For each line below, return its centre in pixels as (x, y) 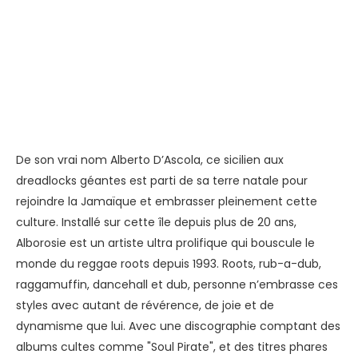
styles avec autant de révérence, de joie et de (145, 305)
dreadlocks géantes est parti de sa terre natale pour (162, 180)
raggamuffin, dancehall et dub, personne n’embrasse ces (177, 284)
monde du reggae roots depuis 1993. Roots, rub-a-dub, (169, 263)
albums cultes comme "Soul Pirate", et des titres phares (172, 346)
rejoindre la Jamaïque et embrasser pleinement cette (167, 201)
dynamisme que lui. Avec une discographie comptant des (178, 326)
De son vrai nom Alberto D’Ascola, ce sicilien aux (150, 159)
